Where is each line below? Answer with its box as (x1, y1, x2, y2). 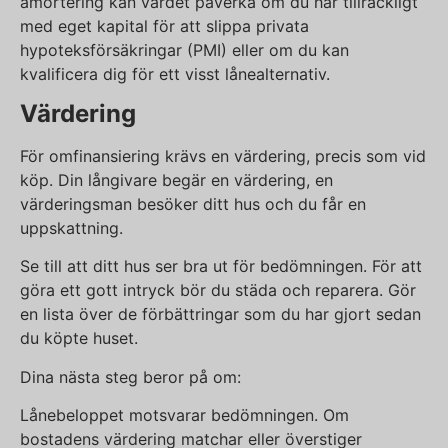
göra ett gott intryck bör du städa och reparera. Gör (20, 280, 416, 301)
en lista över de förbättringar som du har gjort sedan (20, 304, 421, 325)
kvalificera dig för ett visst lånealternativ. (20, 63, 330, 84)
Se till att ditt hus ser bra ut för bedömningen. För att (20, 256, 422, 277)
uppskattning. (20, 218, 123, 239)
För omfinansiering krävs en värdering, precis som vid (20, 146, 426, 167)
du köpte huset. (20, 328, 138, 349)
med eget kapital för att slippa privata (20, 15, 309, 36)
